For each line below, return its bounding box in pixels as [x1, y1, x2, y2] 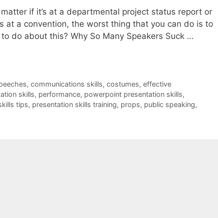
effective [143, 79, 171, 88]
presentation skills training [32, 100, 117, 109]
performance [38, 90, 80, 98]
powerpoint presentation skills [84, 90, 182, 98]
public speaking [144, 100, 195, 109]
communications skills [30, 79, 103, 88]
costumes [106, 79, 139, 88]
